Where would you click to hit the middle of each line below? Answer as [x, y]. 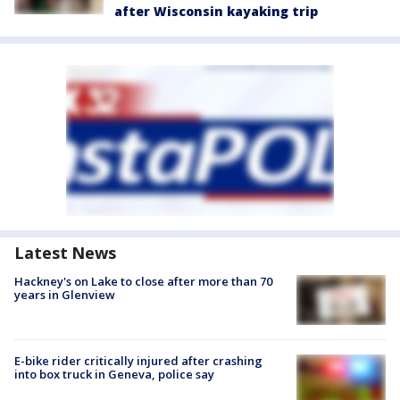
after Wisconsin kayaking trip [216, 11]
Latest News [65, 253]
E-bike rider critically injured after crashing [138, 361]
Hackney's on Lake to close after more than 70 [143, 281]
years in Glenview [65, 295]
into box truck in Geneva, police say [114, 375]
